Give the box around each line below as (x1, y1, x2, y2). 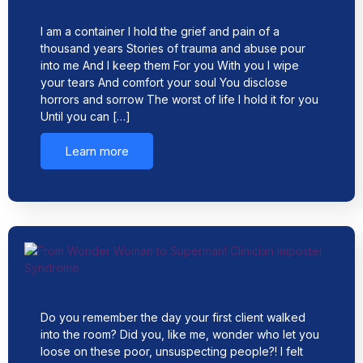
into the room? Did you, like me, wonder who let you (41, 327, 319, 341)
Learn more (65, 143, 129, 159)
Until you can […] (41, 109, 130, 123)
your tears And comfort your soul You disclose (41, 75, 288, 89)
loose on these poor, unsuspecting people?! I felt (41, 344, 303, 358)
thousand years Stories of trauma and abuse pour (41, 41, 305, 55)
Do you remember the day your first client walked (41, 310, 305, 324)
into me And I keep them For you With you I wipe (41, 58, 299, 72)
